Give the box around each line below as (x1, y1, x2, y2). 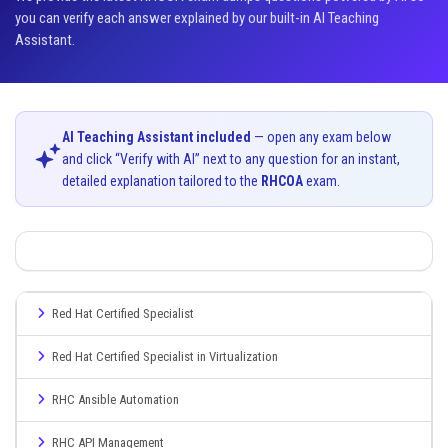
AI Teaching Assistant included (62, 129, 251, 145)
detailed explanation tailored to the (62, 173, 261, 189)
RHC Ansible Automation (52, 392, 179, 407)
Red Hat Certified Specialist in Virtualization (52, 349, 278, 364)
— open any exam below (251, 129, 391, 145)
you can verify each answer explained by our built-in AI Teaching (15, 9, 379, 27)
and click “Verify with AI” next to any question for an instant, (62, 151, 400, 167)
